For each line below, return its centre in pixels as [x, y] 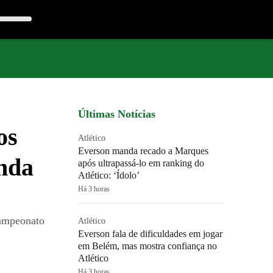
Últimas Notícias [117, 114]
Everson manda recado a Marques [143, 151]
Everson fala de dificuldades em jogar [150, 234]
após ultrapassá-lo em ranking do [141, 163]
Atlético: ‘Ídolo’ [109, 175]
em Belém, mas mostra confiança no [147, 246]
